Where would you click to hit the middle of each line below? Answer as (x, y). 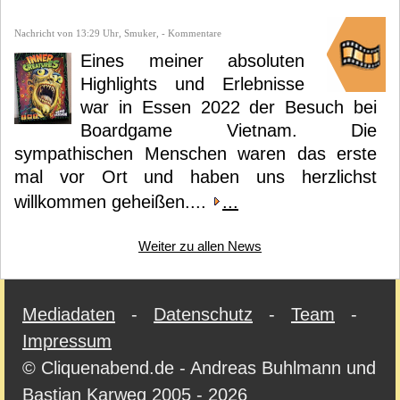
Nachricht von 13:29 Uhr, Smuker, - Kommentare (118, 33)
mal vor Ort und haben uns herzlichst (196, 177)
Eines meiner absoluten (192, 61)
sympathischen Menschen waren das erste (196, 154)
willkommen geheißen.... (113, 202)
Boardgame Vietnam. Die (229, 130)
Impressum (67, 341)
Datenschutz (203, 314)
